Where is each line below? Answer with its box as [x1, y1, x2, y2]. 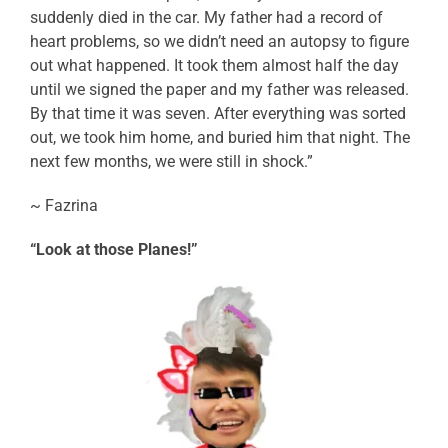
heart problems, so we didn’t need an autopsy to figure [30, 32, 409, 52]
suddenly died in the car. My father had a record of [30, 8, 383, 28]
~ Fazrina [30, 196, 98, 216]
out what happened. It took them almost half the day [30, 56, 399, 76]
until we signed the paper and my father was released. [30, 80, 409, 100]
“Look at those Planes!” [30, 240, 198, 260]
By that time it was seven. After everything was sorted [30, 104, 406, 124]
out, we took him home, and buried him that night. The [30, 128, 410, 148]
